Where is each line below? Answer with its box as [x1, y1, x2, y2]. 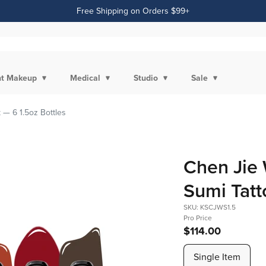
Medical [70, 71, 100, 84]
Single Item [193, 250, 240, 263]
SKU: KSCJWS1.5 [183, 202, 236, 212]
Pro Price [183, 213, 212, 223]
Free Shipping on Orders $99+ [77, 5, 189, 17]
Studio [134, 71, 158, 84]
